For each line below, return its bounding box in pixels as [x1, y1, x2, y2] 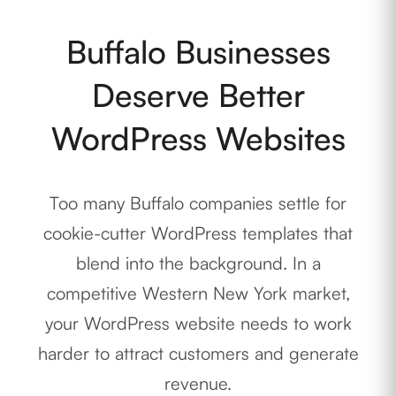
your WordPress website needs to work [44, 311, 352, 334]
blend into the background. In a [75, 251, 321, 274]
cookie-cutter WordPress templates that [43, 221, 353, 244]
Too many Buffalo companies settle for [49, 191, 346, 214]
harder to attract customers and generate [37, 341, 359, 364]
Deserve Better [91, 74, 305, 115]
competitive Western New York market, [46, 281, 350, 304]
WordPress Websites [50, 118, 346, 158]
